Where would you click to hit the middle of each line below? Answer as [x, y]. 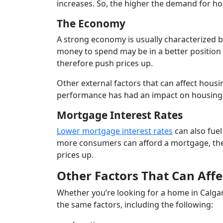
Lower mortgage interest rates [115, 131]
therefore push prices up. [106, 63]
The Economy [91, 24]
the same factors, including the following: [135, 205]
